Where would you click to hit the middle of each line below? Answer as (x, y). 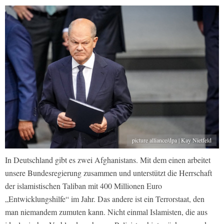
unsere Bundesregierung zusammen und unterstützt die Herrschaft (108, 173)
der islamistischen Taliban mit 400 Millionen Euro (83, 186)
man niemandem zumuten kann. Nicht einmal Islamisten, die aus (106, 212)
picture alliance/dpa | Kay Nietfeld (172, 140)
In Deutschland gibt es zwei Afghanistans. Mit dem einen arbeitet (108, 160)
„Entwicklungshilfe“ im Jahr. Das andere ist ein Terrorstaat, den (105, 199)
